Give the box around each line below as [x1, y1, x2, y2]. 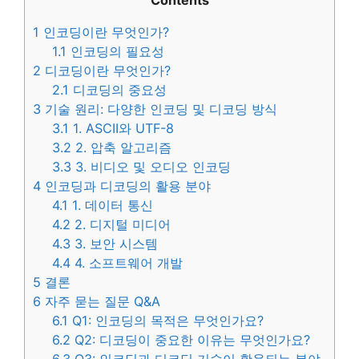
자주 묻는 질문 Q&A [41, 293, 160, 310]
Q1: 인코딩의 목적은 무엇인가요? [68, 313, 264, 329]
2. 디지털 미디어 [71, 216, 171, 233]
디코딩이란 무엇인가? [41, 63, 171, 79]
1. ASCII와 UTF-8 [69, 120, 175, 137]
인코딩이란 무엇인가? [39, 24, 169, 41]
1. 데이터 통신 [68, 197, 154, 214]
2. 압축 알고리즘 [71, 139, 172, 156]
